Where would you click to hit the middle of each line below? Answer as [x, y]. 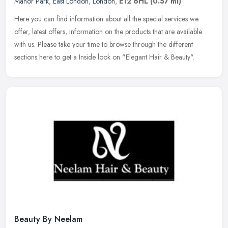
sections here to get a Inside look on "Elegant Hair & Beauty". [104, 57]
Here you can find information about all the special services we [106, 19]
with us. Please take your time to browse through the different [104, 44]
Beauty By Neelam [48, 219]
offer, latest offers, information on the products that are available [108, 31]
